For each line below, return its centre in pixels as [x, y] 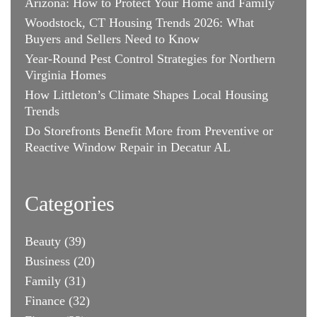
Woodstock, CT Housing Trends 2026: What [139, 22]
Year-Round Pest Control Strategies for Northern [150, 58]
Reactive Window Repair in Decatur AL [128, 147]
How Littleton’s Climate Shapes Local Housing [146, 94]
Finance [45, 300]
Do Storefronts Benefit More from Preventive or [149, 131]
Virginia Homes [65, 75]
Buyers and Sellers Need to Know [112, 39]
